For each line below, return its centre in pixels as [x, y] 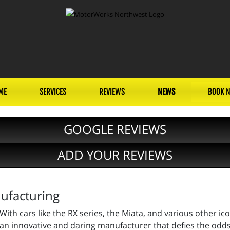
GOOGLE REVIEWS [115, 129]
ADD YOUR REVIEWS [115, 155]
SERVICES [53, 92]
